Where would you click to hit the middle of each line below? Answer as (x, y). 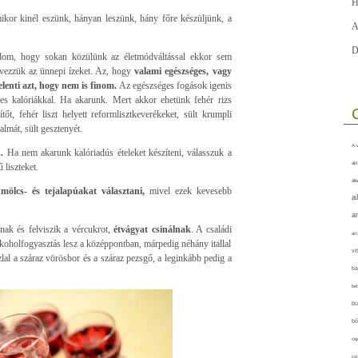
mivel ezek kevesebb (190, 191)
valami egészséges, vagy (183, 71)
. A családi (211, 229)
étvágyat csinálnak (150, 229)
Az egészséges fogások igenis (175, 85)
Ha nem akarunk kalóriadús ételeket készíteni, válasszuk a (117, 152)
